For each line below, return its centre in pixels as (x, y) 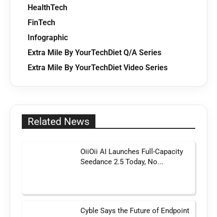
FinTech (41, 23)
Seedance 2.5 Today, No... (122, 162)
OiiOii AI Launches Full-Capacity (132, 152)
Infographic (48, 38)
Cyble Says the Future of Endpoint (135, 210)
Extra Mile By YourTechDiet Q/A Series (94, 53)
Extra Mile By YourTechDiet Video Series (98, 68)
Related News (59, 122)
